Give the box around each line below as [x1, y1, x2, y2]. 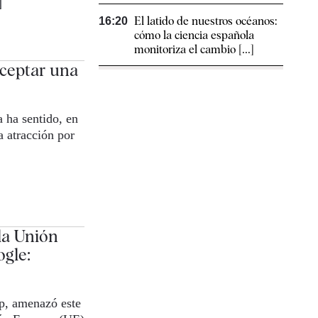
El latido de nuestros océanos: [134, 14, 277, 28]
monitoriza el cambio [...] [134, 43, 254, 57]
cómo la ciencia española [134, 28, 254, 43]
